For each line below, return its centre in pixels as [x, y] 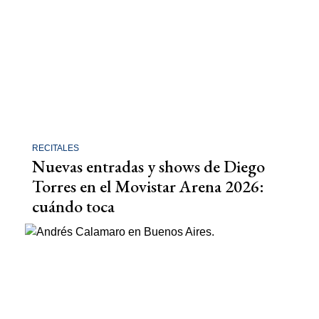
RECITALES [56, 148]
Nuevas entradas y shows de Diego [148, 167]
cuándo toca [73, 206]
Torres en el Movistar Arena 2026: [148, 187]
